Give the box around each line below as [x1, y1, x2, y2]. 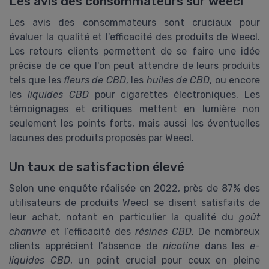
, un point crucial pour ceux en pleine [70, 254, 260, 266]
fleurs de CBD [64, 74, 126, 86]
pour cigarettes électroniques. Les [88, 88, 261, 100]
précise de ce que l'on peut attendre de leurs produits [9, 59, 260, 71]
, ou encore [210, 74, 261, 86]
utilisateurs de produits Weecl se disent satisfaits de [9, 196, 260, 208]
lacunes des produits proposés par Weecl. [9, 131, 194, 144]
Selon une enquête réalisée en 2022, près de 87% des [9, 182, 260, 194]
